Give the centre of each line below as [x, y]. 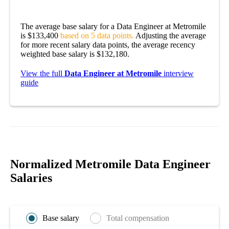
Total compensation [138, 218]
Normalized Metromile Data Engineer [110, 164]
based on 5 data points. [97, 35]
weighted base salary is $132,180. [75, 54]
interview [178, 73]
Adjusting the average [170, 35]
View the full [42, 73]
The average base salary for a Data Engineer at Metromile [113, 26]
